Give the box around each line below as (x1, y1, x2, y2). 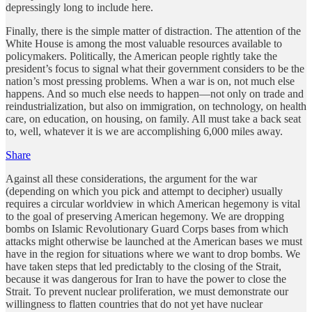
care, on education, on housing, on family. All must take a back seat (6, 112, 301, 125)
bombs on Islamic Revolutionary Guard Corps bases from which (6, 222, 288, 235)
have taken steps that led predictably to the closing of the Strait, (6, 260, 281, 272)
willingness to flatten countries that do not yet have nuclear (6, 297, 263, 310)
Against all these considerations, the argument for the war (6, 172, 257, 185)
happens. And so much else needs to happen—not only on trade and (6, 87, 304, 100)
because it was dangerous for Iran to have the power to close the (6, 272, 286, 285)
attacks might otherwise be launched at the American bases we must (6, 235, 302, 247)
